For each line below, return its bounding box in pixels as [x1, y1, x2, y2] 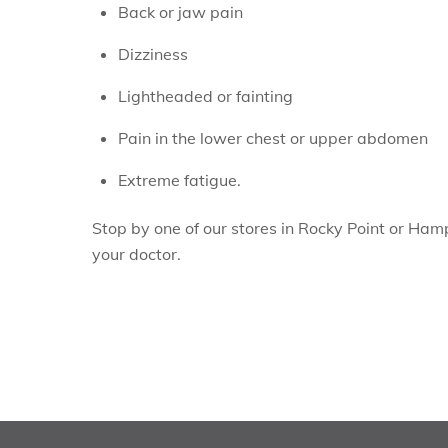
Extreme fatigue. [117, 169, 241, 190]
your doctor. [92, 244, 181, 265]
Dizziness [117, 43, 188, 64]
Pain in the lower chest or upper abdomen [117, 127, 428, 148]
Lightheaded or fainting [117, 85, 293, 106]
